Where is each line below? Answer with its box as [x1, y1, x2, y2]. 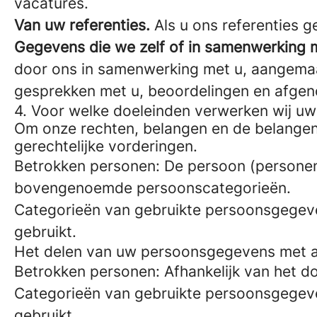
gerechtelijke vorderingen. [14, 137, 197, 155]
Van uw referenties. [14, 16, 150, 34]
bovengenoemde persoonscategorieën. [14, 179, 291, 197]
